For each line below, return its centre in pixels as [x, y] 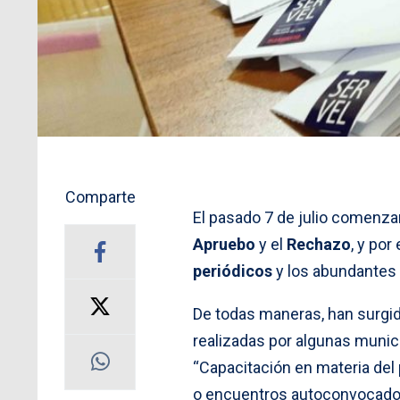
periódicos [233, 271]
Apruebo [224, 244]
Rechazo [319, 244]
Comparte [100, 196]
